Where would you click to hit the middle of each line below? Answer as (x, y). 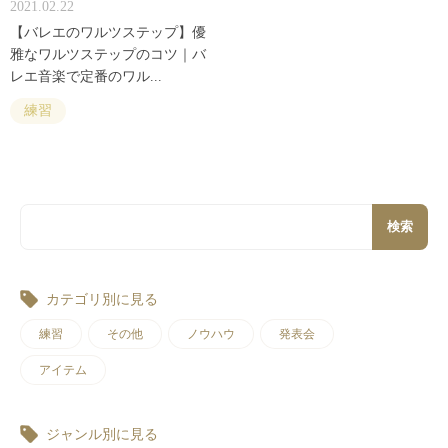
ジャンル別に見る (102, 434)
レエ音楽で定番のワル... (86, 76)
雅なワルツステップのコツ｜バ (108, 54)
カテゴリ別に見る (102, 299)
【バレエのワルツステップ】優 (108, 32)
